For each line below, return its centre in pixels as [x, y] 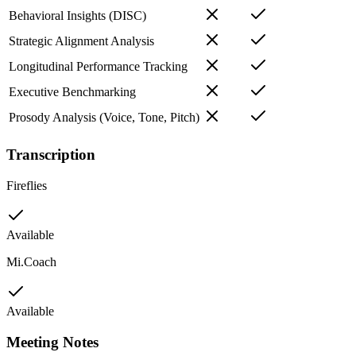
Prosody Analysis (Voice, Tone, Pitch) [104, 118]
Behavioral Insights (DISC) [77, 16]
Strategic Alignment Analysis [81, 41]
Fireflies [27, 185]
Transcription [51, 155]
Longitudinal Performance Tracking [98, 67]
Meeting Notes [52, 342]
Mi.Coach [31, 261]
